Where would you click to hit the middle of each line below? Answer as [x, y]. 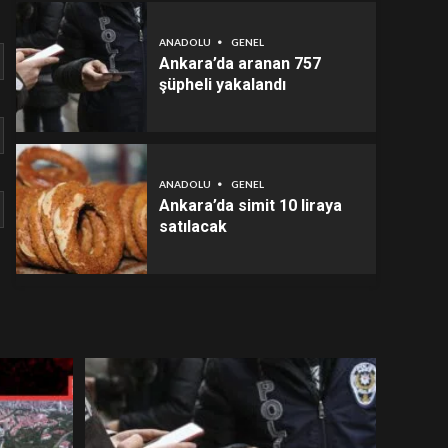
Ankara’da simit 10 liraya [250, 205]
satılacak [192, 226]
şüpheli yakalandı [222, 84]
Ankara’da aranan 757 [239, 63]
